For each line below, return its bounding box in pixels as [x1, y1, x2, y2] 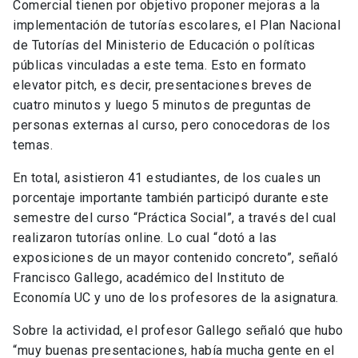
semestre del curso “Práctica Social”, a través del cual [13, 210, 336, 226]
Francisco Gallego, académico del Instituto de [13, 270, 285, 286]
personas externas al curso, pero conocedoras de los [13, 117, 331, 133]
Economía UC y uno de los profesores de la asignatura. [13, 290, 339, 306]
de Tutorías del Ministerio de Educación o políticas [13, 38, 316, 54]
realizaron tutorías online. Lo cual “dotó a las [13, 230, 277, 246]
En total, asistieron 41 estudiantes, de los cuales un [13, 170, 321, 186]
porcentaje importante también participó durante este [13, 190, 328, 206]
